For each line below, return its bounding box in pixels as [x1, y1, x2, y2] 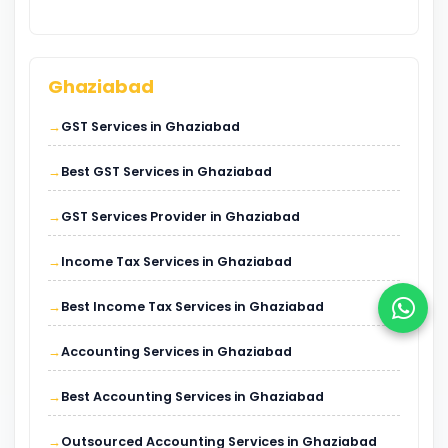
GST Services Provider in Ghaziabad [61, 207, 300, 225]
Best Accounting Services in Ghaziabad [61, 387, 324, 405]
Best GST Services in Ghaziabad [61, 162, 272, 180]
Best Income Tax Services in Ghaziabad [61, 297, 324, 315]
